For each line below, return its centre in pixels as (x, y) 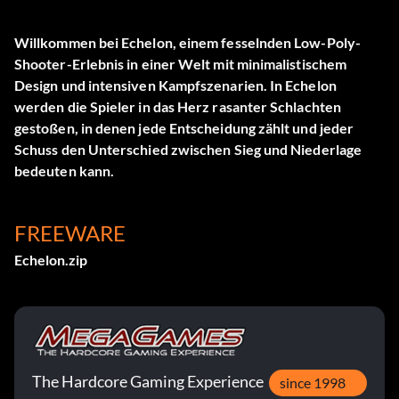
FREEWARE (70, 233)
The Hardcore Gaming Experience (148, 382)
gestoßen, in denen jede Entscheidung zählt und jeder (184, 128)
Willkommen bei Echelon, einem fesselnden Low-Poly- (187, 43)
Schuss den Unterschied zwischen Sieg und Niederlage (188, 150)
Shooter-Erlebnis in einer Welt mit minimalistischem (181, 64)
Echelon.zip (51, 260)
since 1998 (313, 383)
